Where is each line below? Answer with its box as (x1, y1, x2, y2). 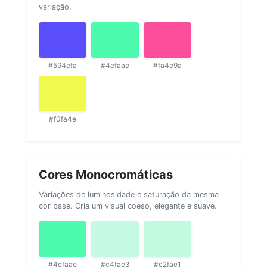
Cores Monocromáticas (39, 167, 173, 182)
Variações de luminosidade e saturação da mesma (39, 190, 219, 199)
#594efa (48, 60, 77, 70)
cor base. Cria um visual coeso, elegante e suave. (39, 201, 217, 210)
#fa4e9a (153, 60, 182, 70)
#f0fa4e (49, 114, 76, 123)
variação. (39, 2, 72, 11)
